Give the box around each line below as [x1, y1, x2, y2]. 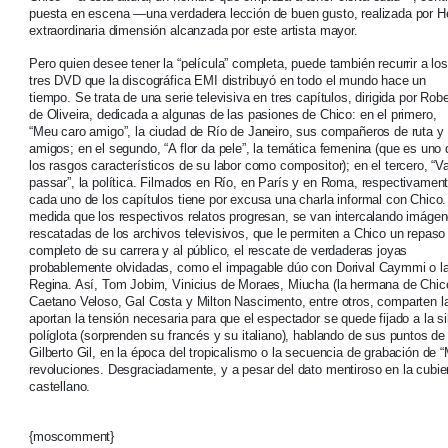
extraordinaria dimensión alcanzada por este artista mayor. [29, 23, 358, 39]
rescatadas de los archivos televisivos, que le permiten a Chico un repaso [29, 226, 446, 242]
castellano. [29, 379, 91, 395]
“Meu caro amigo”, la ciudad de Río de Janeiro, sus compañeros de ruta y [29, 124, 444, 140]
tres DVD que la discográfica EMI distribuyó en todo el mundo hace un [29, 73, 427, 89]
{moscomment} [29, 429, 115, 445]
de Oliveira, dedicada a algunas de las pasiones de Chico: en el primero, [29, 107, 437, 123]
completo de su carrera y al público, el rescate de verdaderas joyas [29, 243, 408, 259]
